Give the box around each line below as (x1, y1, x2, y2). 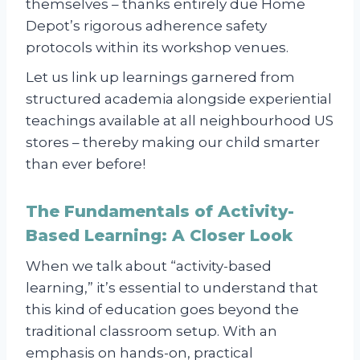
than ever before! (26, 155, 145, 172)
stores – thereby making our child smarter (26, 133, 320, 150)
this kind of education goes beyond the (26, 301, 299, 317)
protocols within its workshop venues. (26, 39, 288, 55)
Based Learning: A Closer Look (26, 225, 292, 245)
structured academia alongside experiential (26, 90, 332, 107)
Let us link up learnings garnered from (26, 68, 295, 85)
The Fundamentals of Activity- (26, 201, 294, 221)
